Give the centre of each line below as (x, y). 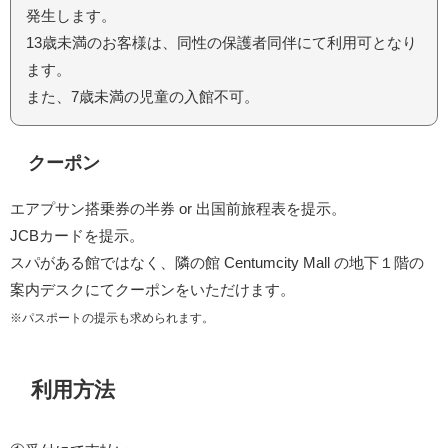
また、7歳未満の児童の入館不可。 (142, 97)
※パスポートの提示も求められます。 (112, 318)
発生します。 (71, 16)
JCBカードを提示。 (77, 236)
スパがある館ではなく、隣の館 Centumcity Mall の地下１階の (217, 263)
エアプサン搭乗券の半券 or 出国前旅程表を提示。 (178, 209)
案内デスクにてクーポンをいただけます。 (152, 290)
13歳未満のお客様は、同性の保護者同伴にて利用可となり (221, 43)
